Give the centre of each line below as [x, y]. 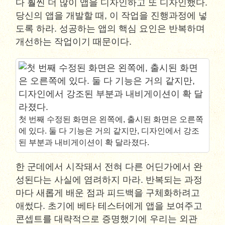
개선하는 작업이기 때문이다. [74, 42]
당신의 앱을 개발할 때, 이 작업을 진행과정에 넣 [112, 16]
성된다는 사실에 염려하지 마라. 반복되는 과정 [109, 180]
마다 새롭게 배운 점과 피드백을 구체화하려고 [108, 193]
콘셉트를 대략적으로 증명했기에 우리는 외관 [107, 219]
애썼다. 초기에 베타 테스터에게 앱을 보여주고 [109, 206]
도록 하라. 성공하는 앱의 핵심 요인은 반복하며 [110, 29]
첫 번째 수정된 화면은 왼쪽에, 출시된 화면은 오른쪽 [111, 119]
